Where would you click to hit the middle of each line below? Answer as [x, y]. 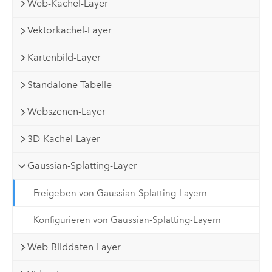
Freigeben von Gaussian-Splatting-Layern [120, 193]
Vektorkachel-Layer [70, 30]
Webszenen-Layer [67, 112]
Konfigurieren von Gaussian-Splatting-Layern [127, 220]
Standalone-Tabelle [70, 84]
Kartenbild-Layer [64, 58]
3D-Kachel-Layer [64, 138]
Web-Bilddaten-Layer [74, 246]
